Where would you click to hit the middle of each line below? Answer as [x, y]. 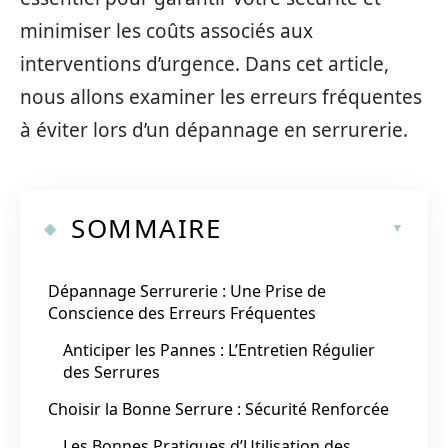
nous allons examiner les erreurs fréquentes [221, 97]
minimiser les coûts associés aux [166, 31]
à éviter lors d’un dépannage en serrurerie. [214, 130]
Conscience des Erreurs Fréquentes [182, 312]
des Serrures [111, 371]
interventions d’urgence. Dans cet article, [204, 64]
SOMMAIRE [146, 227]
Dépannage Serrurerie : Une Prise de [187, 290]
